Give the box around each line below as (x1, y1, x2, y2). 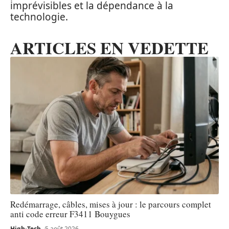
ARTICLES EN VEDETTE (10, 35, 209, 60)
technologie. (10, 10, 68, 24)
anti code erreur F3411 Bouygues (10, 208, 130, 220)
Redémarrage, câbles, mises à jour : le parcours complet (10, 198, 211, 210)
